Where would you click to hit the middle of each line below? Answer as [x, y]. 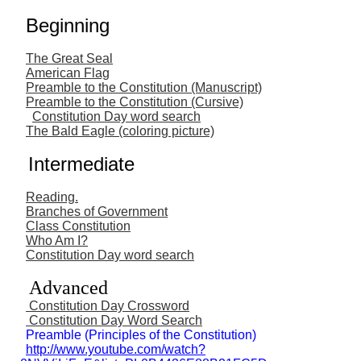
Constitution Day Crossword [108, 305]
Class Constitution [78, 226]
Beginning [68, 25]
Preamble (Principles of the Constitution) [141, 334]
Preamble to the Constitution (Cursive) [135, 102]
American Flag [68, 73]
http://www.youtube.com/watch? [116, 349]
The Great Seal [69, 58]
